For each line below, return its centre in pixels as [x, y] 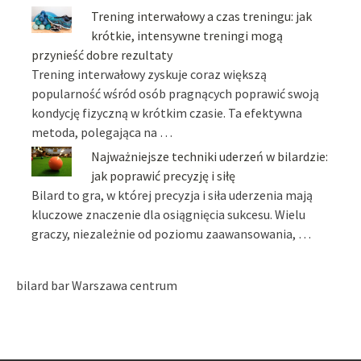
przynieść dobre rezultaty [102, 54]
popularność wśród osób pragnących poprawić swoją [176, 93]
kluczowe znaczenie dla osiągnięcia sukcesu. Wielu [169, 214]
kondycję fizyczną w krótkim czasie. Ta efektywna [167, 112]
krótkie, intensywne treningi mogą [187, 35]
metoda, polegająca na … [102, 132]
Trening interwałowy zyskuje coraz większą [149, 74]
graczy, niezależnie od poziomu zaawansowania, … [172, 233]
